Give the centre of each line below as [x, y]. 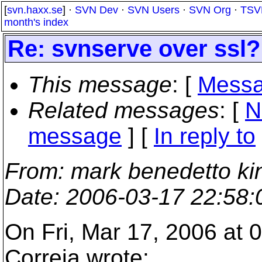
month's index [36, 22]
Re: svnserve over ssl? [134, 49]
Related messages [124, 110]
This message [100, 85]
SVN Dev [96, 10]
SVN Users [154, 10]
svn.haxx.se [35, 10]
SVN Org [210, 10]
